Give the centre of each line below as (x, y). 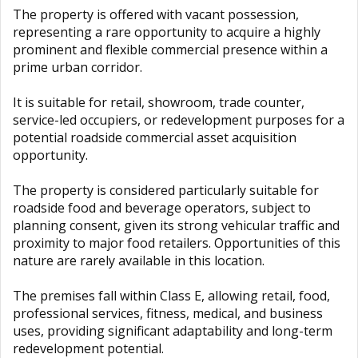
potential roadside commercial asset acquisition (155, 137)
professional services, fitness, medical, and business (168, 313)
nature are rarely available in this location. (139, 261)
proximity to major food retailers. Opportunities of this (177, 243)
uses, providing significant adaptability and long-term (173, 331)
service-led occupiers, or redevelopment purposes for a (179, 120)
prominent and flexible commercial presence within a (170, 50)
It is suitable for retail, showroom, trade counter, (159, 102)
